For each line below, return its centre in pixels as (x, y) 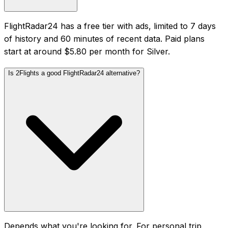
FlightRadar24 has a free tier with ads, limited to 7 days (110, 26)
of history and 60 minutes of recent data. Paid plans (104, 38)
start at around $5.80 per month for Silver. (87, 51)
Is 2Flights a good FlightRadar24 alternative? (74, 73)
